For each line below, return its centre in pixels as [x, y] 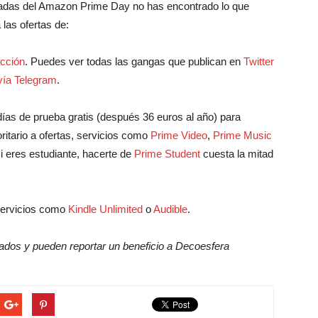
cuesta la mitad [237, 154]
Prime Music [242, 135]
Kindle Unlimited [105, 209]
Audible [170, 209]
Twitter [259, 61]
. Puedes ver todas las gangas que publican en [134, 61]
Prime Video [179, 135]
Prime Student [167, 154]
